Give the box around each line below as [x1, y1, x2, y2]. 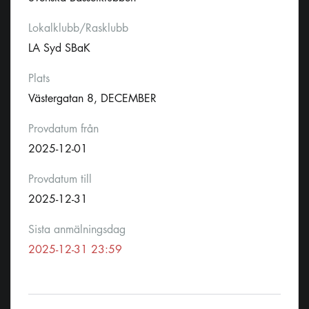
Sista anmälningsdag [28, 222, 126, 237]
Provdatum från [28, 121, 99, 137]
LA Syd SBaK [28, 41, 90, 56]
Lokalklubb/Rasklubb [28, 21, 128, 36]
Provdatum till [28, 172, 92, 187]
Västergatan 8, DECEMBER [28, 91, 157, 106]
